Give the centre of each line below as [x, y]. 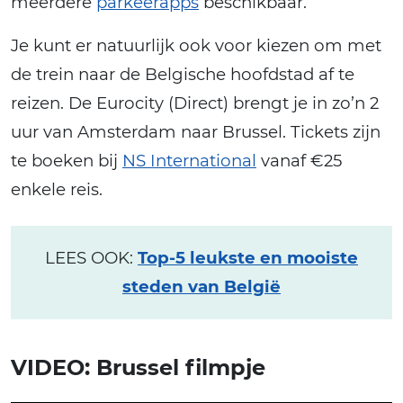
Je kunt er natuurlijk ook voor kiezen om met [196, 45]
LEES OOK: [91, 257]
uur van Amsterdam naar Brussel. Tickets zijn [196, 131]
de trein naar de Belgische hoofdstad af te [183, 74]
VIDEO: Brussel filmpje [138, 367]
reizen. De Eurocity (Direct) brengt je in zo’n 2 [195, 103]
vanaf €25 [299, 160]
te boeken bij [67, 160]
